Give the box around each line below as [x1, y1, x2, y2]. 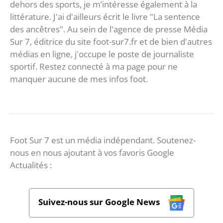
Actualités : [10, 159, 52, 171]
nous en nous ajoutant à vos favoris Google [10, 147, 174, 159]
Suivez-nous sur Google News [38, 196, 162, 208]
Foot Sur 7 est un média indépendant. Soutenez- [10, 134, 196, 146]
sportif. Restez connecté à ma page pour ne [10, 61, 178, 73]
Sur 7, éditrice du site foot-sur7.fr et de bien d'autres [10, 36, 212, 48]
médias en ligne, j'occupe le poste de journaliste [10, 48, 194, 60]
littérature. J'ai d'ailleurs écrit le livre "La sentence [10, 11, 200, 23]
